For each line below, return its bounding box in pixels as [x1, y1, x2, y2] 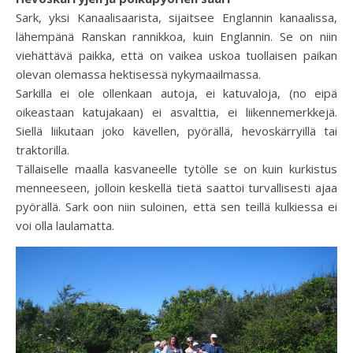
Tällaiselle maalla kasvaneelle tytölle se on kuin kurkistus [16, 160, 337, 176]
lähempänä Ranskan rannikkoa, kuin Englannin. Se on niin [16, 28, 337, 44]
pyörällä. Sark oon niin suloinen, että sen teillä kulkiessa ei [16, 198, 337, 214]
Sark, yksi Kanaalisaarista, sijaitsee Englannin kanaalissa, [16, 9, 337, 25]
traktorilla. [16, 141, 69, 158]
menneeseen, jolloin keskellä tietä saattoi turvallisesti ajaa [16, 179, 337, 195]
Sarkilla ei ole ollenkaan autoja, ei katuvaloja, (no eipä [16, 84, 337, 101]
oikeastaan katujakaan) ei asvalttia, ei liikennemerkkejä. [16, 103, 337, 120]
